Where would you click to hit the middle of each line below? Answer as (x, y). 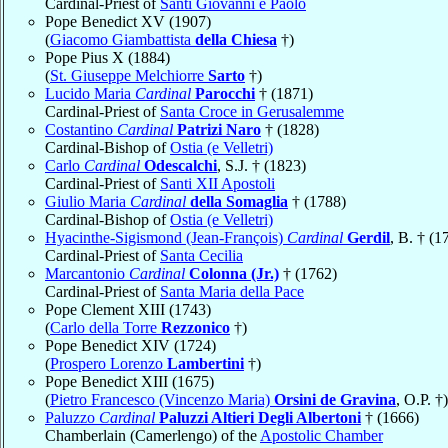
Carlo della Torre (105, 327)
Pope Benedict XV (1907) (128, 21)
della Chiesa (236, 39)
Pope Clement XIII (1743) (128, 309)
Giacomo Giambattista (122, 39)
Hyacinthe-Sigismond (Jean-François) (166, 237)
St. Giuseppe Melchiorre (129, 75)
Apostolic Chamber (321, 435)
